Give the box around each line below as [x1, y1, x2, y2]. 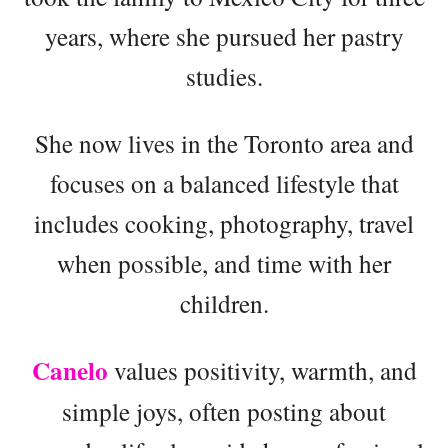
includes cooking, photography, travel [34, 205, 414, 240]
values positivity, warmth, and [107, 352, 417, 387]
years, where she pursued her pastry [44, 18, 404, 53]
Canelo [31, 351, 108, 389]
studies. [185, 58, 263, 93]
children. [179, 285, 269, 320]
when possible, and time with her [57, 245, 391, 280]
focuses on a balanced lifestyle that [49, 165, 399, 200]
